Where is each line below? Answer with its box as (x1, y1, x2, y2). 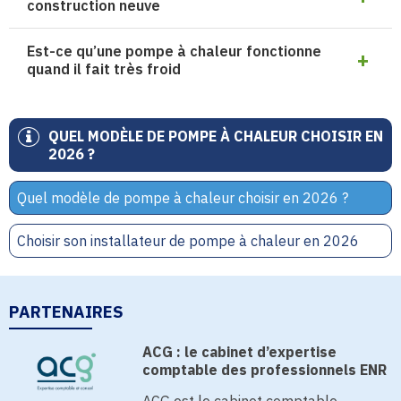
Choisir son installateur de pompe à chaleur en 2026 (17, 232, 359, 250)
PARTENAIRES (9, 301, 124, 322)
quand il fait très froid (27, 60, 181, 78)
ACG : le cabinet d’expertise (142, 343, 337, 361)
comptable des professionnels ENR (142, 361, 388, 379)
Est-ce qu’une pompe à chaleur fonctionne (27, 42, 321, 60)
